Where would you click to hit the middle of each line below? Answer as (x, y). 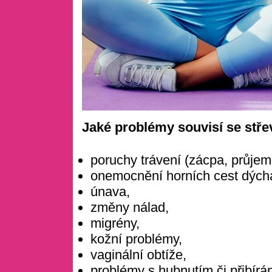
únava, (110, 191)
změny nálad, (130, 207)
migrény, (115, 223)
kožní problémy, (137, 239)
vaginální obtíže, (139, 254)
